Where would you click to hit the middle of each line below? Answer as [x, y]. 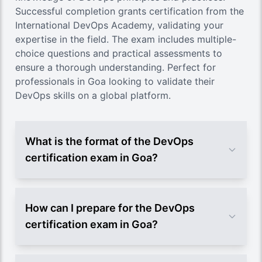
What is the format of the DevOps [109, 141]
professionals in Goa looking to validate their [115, 81]
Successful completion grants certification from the [130, 11]
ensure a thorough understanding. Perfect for [116, 67]
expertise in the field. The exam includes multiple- [126, 39]
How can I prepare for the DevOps [110, 208]
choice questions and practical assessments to [119, 53]
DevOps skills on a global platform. [93, 95]
